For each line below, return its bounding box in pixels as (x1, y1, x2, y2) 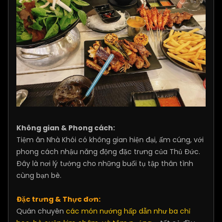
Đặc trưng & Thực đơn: (16, 194, 101, 205)
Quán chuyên (16, 206, 66, 217)
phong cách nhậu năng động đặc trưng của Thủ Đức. (16, 147, 200, 157)
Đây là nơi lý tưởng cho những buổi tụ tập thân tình (16, 159, 193, 169)
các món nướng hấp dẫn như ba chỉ (66, 206, 190, 217)
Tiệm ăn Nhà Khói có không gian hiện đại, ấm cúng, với (16, 135, 204, 145)
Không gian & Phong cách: (16, 123, 115, 133)
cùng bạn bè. (16, 170, 61, 181)
